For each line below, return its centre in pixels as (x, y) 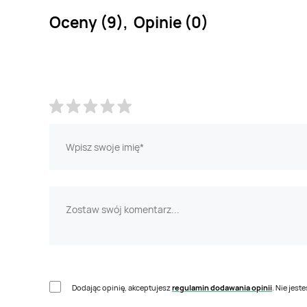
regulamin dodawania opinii (222, 287)
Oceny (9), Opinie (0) (129, 22)
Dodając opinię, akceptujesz (122, 287)
